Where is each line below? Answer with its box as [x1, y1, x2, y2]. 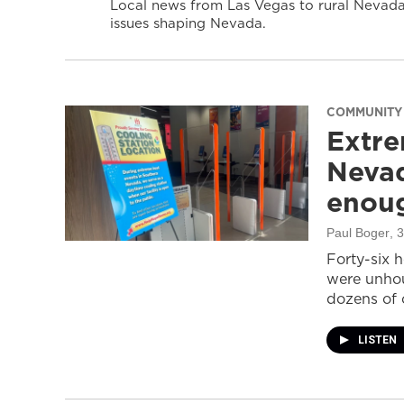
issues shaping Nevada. [110, 14, 266, 32]
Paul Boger [326, 225, 390, 240]
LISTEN [358, 334, 399, 346]
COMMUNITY [326, 104, 402, 120]
